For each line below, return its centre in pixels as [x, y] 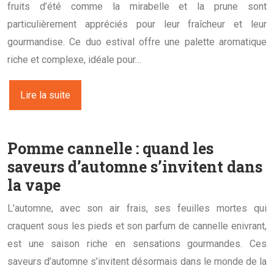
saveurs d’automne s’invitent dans [135, 166]
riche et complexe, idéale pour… [74, 59]
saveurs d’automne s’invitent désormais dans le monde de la [137, 261]
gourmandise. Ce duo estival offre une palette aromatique [137, 42]
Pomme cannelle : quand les [110, 148]
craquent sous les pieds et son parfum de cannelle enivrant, [137, 226]
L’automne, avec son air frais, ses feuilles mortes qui [137, 208]
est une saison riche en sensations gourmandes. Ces [137, 243]
